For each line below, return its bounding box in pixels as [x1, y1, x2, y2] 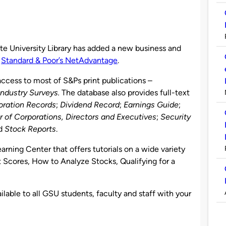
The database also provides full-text [62, 87, 190, 97]
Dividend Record [60, 99, 120, 109]
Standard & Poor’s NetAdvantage [1, 55, 118, 65]
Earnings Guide [124, 99, 179, 109]
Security [160, 111, 191, 122]
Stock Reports [5, 124, 56, 134]
